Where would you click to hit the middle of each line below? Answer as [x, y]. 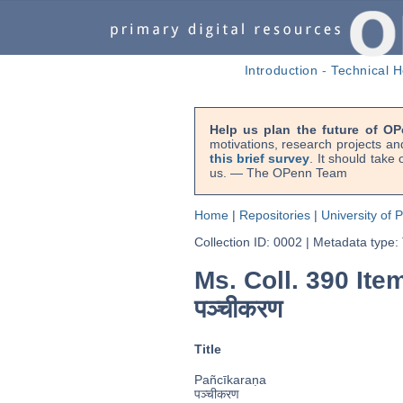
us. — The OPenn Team [278, 173]
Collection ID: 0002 [248, 242]
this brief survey [260, 158]
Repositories [274, 215]
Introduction [281, 70]
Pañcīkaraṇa [230, 380]
